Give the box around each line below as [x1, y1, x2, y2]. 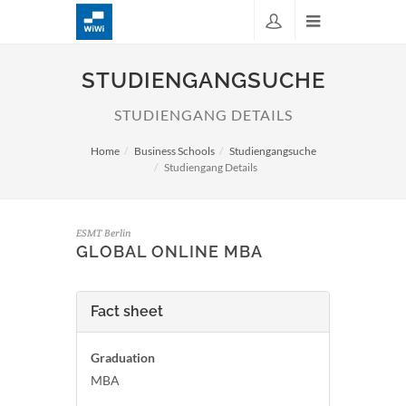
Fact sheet [91, 303, 163, 320]
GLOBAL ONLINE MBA [76, 242, 263, 261]
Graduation [91, 350, 155, 365]
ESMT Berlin [76, 227, 131, 239]
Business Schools [133, 144, 215, 158]
